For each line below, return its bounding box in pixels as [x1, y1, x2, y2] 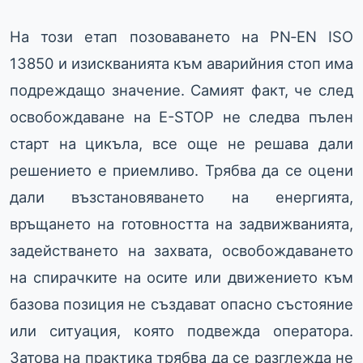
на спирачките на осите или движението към [10, 268, 353, 287]
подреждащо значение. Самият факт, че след [10, 81, 353, 100]
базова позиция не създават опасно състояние [10, 295, 353, 314]
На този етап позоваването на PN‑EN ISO [10, 28, 353, 46]
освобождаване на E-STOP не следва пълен [10, 108, 353, 126]
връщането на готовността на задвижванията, [10, 215, 353, 233]
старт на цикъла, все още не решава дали [10, 135, 353, 153]
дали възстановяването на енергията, [10, 188, 353, 207]
